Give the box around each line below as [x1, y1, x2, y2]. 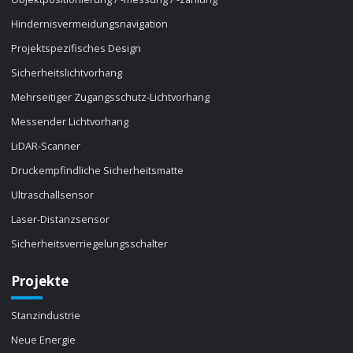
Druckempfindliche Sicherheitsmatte [11, 163, 184, 178]
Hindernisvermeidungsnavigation [11, 17, 169, 32]
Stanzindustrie [11, 307, 81, 322]
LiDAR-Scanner [11, 139, 81, 154]
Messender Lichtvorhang [11, 114, 129, 129]
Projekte [11, 272, 69, 291]
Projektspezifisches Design [11, 41, 142, 56]
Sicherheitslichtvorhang [11, 65, 123, 80]
